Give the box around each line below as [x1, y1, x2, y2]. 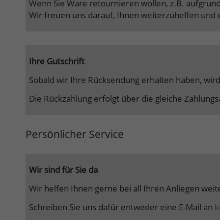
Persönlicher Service [26, 127, 124, 141]
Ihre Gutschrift [29, 55, 84, 67]
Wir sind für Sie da [29, 164, 98, 176]
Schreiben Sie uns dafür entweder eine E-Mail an [29, 201, 215, 213]
